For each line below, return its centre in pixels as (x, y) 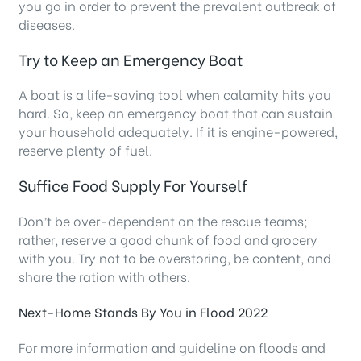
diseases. (47, 23)
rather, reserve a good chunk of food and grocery (168, 239)
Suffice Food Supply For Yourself (133, 185)
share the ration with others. (104, 276)
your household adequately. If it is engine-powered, (178, 131)
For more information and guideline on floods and (172, 347)
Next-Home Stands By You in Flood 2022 (143, 311)
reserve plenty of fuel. (85, 150)
